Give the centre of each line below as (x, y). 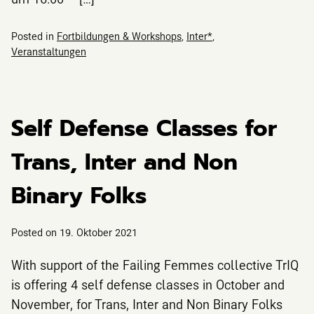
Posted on (35, 232)
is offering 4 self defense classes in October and (148, 285)
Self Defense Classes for (144, 129)
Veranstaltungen (49, 51)
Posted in (34, 36)
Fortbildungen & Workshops (119, 36)
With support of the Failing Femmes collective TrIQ (155, 265)
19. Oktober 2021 (98, 232)
